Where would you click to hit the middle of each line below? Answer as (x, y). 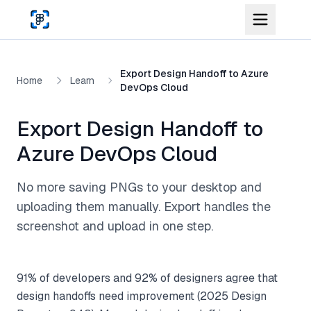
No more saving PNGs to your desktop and (139, 187)
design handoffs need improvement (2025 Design (142, 296)
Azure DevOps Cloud (117, 154)
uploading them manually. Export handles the (144, 207)
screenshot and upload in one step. (115, 226)
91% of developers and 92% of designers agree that (147, 278)
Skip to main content (57, 13)
